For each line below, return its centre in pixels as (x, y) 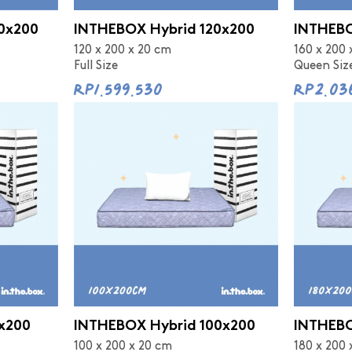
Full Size (96, 66)
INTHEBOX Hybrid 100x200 (165, 327)
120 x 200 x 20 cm (123, 50)
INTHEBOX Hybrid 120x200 (164, 31)
